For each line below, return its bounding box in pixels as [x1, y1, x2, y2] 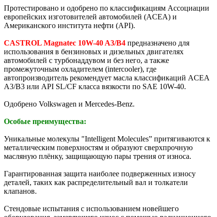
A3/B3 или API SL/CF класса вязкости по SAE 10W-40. [4, 82, 186, 91]
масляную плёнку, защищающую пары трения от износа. [4, 152, 191, 160]
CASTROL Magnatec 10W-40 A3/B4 [4, 38, 125, 47]
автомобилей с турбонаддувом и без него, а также [4, 56, 169, 64]
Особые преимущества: [4, 117, 86, 125]
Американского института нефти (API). [4, 21, 135, 30]
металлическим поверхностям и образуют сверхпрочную [4, 143, 193, 152]
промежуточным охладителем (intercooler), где [4, 64, 156, 73]
